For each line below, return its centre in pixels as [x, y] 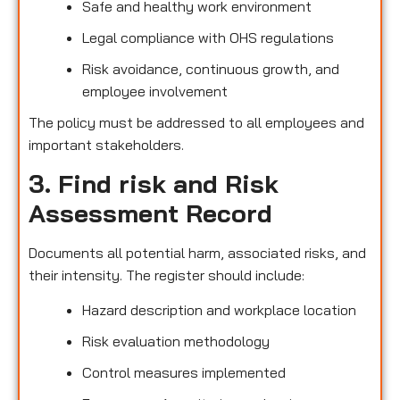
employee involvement [155, 91]
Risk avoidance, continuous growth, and [211, 68]
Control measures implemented [184, 373]
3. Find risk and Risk [154, 183]
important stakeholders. [106, 144]
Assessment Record [150, 212]
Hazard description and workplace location [219, 310]
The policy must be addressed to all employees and [196, 122]
